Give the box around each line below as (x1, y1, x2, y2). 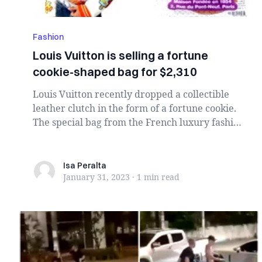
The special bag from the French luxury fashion (33, 116, 244, 129)
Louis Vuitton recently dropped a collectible (33, 88, 229, 101)
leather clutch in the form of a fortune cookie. (33, 102, 236, 115)
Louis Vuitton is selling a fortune (33, 48, 208, 63)
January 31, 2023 (63, 171, 130, 182)
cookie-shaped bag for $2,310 (33, 64, 197, 79)
